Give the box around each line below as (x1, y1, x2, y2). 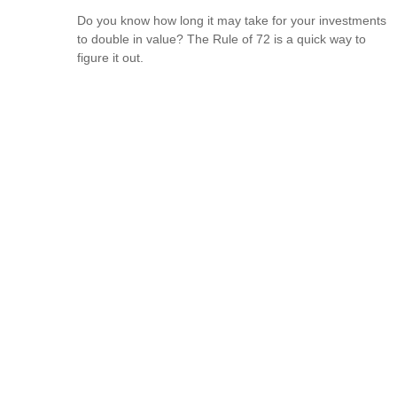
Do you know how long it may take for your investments (77, 13, 386, 28)
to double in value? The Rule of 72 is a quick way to (77, 32, 366, 47)
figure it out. (77, 51, 144, 66)
